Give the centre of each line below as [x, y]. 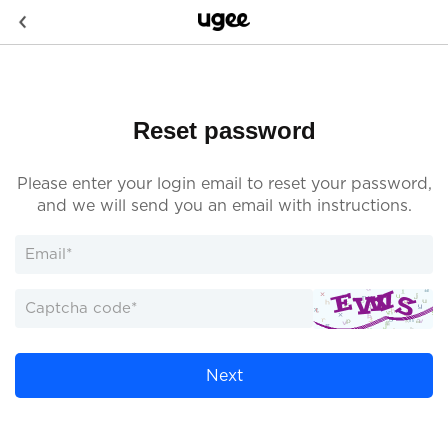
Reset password [224, 130]
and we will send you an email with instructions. [224, 205]
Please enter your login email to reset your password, [224, 183]
